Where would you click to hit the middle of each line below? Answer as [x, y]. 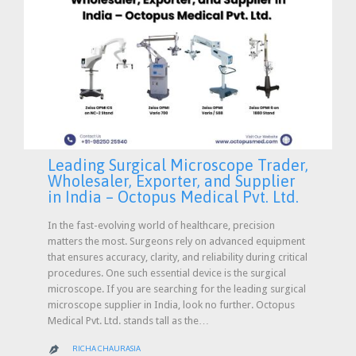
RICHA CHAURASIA [106, 349]
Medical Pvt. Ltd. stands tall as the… [128, 320]
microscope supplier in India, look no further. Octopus [171, 304]
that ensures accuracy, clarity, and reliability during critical [178, 257]
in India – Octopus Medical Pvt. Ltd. [173, 197]
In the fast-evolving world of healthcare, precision [161, 225]
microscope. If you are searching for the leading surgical [177, 288]
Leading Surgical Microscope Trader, [178, 165]
